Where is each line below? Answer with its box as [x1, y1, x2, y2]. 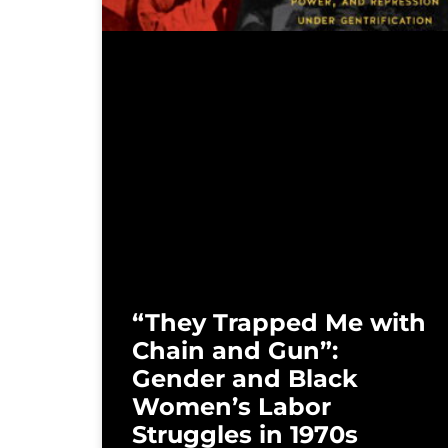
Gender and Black [132, 363, 358, 393]
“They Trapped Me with [132, 307, 426, 337]
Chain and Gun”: [132, 335, 338, 365]
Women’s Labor [132, 391, 331, 421]
